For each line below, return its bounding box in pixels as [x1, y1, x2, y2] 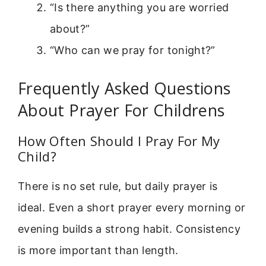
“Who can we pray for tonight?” [50, 43, 216, 56]
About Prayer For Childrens [18, 99, 225, 121]
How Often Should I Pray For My [18, 131, 220, 150]
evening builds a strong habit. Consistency [18, 222, 241, 235]
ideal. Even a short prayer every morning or [18, 201, 246, 214]
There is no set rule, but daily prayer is [18, 179, 218, 192]
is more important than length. [18, 243, 179, 256]
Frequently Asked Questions [18, 77, 231, 99]
